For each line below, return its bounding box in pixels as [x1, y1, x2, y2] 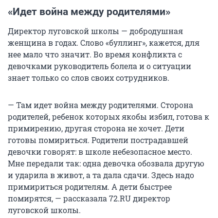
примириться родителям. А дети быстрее [8, 182, 172, 192]
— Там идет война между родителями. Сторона [8, 100, 193, 110]
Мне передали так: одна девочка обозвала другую [8, 158, 204, 169]
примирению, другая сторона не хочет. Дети [8, 123, 184, 134]
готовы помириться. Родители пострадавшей [8, 135, 188, 145]
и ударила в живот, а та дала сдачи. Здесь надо [8, 170, 194, 181]
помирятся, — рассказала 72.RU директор [8, 193, 170, 204]
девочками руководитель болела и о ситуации [8, 61, 191, 72]
